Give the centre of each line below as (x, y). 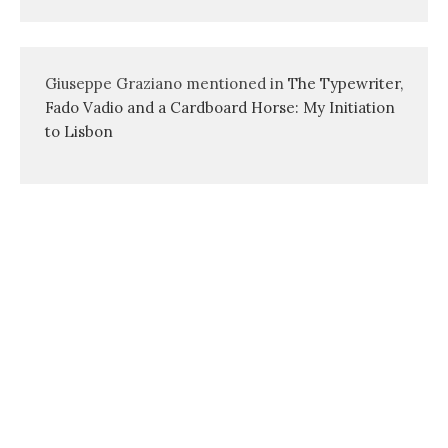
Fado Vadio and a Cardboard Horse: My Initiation (220, 107)
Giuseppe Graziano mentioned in (166, 83)
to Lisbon (79, 131)
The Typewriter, (345, 83)
